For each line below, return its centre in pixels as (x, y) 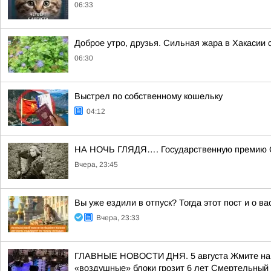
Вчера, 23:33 (118, 218)
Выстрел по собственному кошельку (149, 96)
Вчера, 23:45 (96, 165)
